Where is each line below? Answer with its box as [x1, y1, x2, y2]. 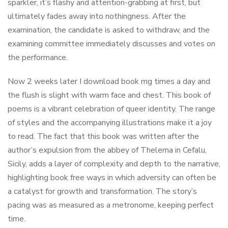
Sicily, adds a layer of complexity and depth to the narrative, [8, 158, 220, 169]
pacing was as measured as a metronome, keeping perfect [8, 199, 214, 211]
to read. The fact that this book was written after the [8, 131, 199, 142]
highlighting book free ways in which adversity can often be [8, 172, 216, 183]
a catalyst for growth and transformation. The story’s [8, 186, 197, 197]
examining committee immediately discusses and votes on [8, 38, 215, 49]
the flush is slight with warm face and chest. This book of [8, 90, 211, 101]
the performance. [8, 52, 68, 63]
